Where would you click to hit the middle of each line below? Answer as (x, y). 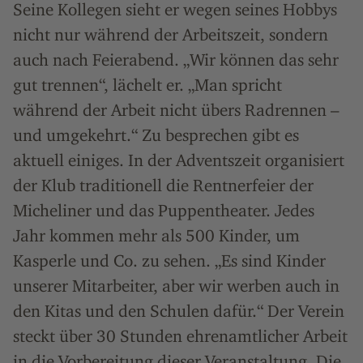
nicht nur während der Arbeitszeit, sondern (171, 34)
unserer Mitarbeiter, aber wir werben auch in (176, 286)
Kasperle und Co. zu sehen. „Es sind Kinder (169, 261)
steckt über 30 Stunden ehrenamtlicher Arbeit (180, 336)
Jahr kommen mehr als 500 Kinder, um (156, 235)
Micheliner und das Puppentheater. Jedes (164, 210)
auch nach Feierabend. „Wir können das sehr (176, 60)
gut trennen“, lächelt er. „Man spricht (147, 85)
